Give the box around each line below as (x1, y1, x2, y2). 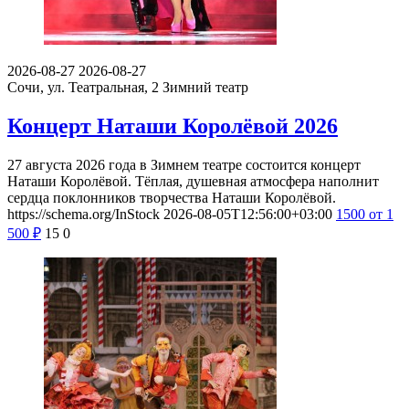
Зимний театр (163, 79, 248, 96)
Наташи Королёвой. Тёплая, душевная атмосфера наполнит (7, 173, 379, 189)
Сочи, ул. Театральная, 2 (7, 79, 163, 96)
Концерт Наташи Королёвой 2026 (7, 113, 338, 138)
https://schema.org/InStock (7, 205, 160, 222)
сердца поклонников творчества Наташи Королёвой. (7, 189, 336, 205)
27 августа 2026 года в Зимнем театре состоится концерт (7, 156, 361, 173)
